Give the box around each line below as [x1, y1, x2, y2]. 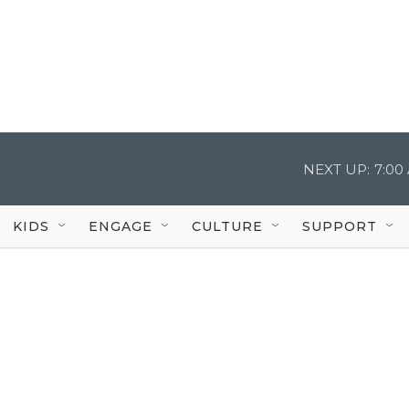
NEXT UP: [303, 160, 370, 178]
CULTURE [192, 217, 263, 235]
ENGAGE [89, 217, 152, 235]
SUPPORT [302, 217, 377, 235]
